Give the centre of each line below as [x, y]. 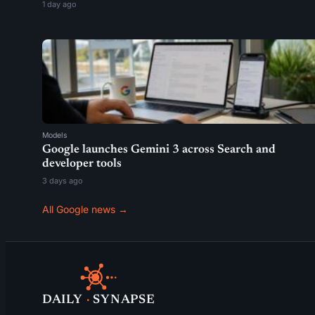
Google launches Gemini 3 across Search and [159, 150]
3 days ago [63, 181]
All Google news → [85, 209]
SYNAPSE [124, 300]
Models [55, 135]
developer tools [82, 164]
